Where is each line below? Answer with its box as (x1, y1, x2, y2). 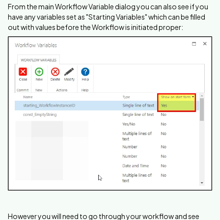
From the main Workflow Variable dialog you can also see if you (8, 1, 208, 11)
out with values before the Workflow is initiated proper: (8, 22, 183, 31)
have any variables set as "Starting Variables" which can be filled (8, 12, 205, 21)
